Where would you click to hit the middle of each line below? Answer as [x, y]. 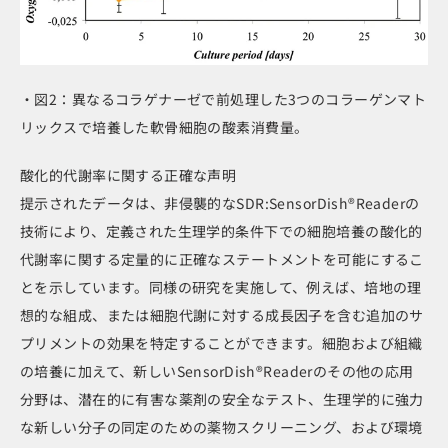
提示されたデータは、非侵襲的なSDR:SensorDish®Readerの [220, 203]
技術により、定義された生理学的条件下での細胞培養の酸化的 [221, 231]
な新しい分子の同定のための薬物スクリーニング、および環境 [221, 427]
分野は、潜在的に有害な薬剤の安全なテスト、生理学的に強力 [222, 399]
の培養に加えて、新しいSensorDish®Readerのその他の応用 [217, 371]
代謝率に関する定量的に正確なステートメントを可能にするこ [222, 259]
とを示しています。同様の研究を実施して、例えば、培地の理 [221, 287]
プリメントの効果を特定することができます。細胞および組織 [221, 343]
